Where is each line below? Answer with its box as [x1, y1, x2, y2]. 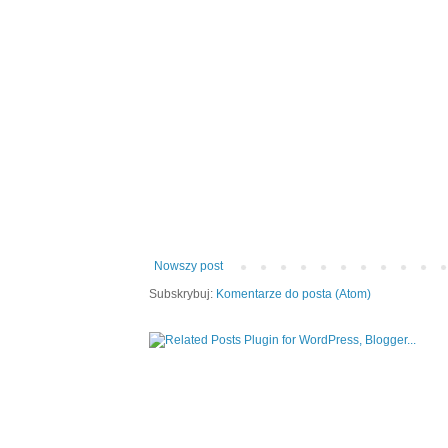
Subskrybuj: [149, 286, 216, 301]
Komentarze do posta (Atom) [216, 286, 371, 301]
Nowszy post [154, 258, 223, 273]
